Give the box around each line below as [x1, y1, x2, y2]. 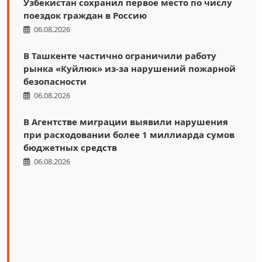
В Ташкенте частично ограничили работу [23, 50, 216, 62]
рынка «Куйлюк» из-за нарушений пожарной [23, 63, 236, 75]
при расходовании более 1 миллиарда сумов [23, 129, 235, 141]
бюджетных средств [23, 142, 117, 154]
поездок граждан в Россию [23, 9, 147, 22]
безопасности [23, 75, 87, 88]
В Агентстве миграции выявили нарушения [23, 116, 228, 128]
